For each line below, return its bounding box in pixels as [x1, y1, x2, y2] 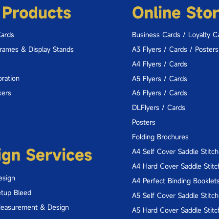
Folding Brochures [131, 131, 189, 141]
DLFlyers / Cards [131, 102, 185, 112]
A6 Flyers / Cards [131, 88, 187, 97]
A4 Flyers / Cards [131, 59, 187, 68]
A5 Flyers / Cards [131, 73, 187, 83]
